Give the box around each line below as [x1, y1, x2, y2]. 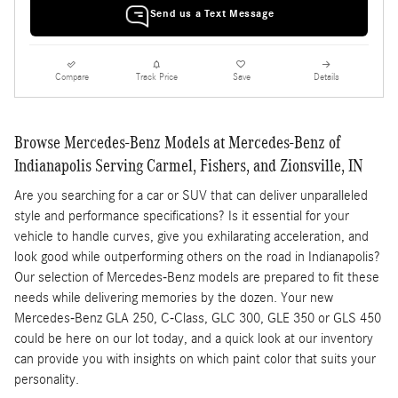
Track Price [135, 71, 178, 83]
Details [313, 71, 339, 83]
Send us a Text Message [149, 7, 275, 20]
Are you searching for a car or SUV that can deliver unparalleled [14, 187, 368, 204]
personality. [14, 371, 79, 388]
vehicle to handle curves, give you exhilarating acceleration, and [14, 228, 369, 245]
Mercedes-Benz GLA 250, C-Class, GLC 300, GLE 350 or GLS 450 [14, 310, 381, 327]
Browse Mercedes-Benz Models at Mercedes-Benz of [14, 131, 340, 152]
